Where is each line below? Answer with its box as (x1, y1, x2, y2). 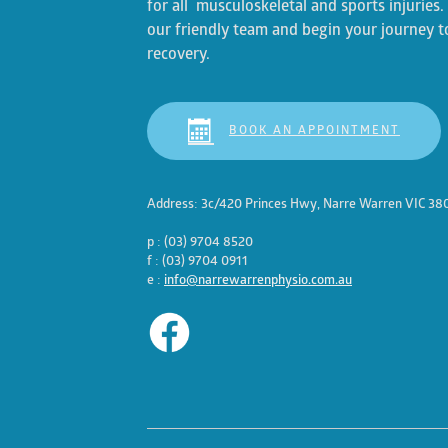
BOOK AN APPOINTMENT (229, 124, 400, 137)
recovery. (147, 46, 210, 63)
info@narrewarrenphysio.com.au (164, 274, 352, 288)
